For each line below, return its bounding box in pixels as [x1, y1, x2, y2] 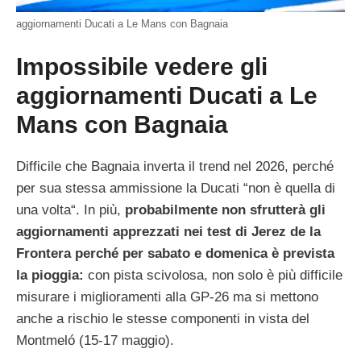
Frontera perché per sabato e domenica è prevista [16, 246, 334, 262]
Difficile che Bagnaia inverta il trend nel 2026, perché [16, 159, 334, 175]
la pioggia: [16, 268, 84, 284]
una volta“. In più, [16, 202, 125, 218]
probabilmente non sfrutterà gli [125, 202, 326, 218]
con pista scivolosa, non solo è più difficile [84, 268, 342, 284]
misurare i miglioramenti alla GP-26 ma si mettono [16, 289, 318, 305]
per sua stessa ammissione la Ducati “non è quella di [16, 180, 335, 197]
